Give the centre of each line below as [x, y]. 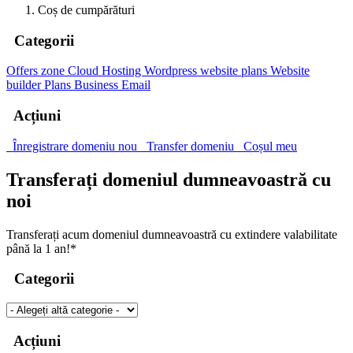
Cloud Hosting [106, 71]
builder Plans [40, 85]
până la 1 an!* [41, 248]
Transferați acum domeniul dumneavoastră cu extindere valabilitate [172, 234]
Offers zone [37, 71]
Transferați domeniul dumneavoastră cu [169, 179]
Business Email [112, 85]
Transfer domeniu [189, 146]
